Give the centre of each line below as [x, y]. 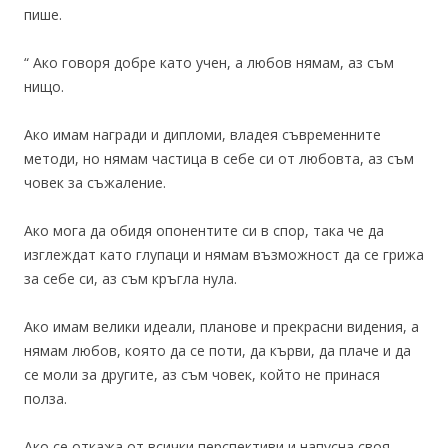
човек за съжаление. [95, 183]
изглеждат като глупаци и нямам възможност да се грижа [224, 255]
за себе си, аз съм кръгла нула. [130, 279]
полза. [45, 399]
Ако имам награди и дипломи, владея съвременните [202, 135]
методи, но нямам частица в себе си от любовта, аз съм [219, 159]
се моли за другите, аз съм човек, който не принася [202, 375]
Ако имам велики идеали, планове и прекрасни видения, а [221, 327]
